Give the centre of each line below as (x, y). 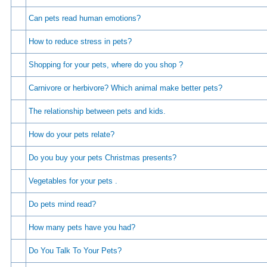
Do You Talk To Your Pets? (75, 251)
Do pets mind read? (62, 204)
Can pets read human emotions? (85, 18)
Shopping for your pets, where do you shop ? (106, 65)
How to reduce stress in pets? (80, 41)
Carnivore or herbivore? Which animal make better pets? (125, 88)
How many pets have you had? (82, 227)
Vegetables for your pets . (73, 181)
